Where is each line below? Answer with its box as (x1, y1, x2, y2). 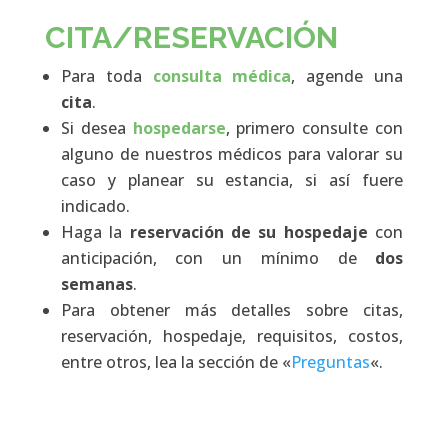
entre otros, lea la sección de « (60, 351, 291, 374)
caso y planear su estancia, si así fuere (60, 169, 404, 192)
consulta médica (152, 65, 292, 88)
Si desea (60, 117, 133, 140)
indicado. (60, 195, 130, 218)
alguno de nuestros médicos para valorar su (60, 143, 404, 166)
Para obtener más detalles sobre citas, (60, 299, 404, 322)
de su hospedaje (231, 221, 368, 244)
